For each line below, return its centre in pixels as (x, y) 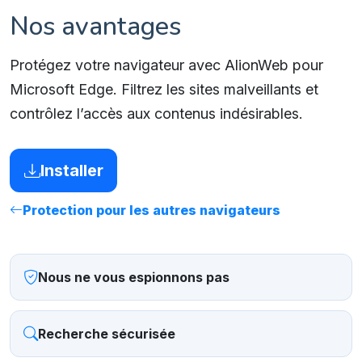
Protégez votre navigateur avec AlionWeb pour (166, 65)
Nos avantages (95, 27)
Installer (72, 171)
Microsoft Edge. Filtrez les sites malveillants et (164, 90)
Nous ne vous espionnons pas (134, 278)
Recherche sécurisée (107, 334)
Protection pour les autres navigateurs (152, 210)
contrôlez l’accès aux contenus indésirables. (156, 114)
